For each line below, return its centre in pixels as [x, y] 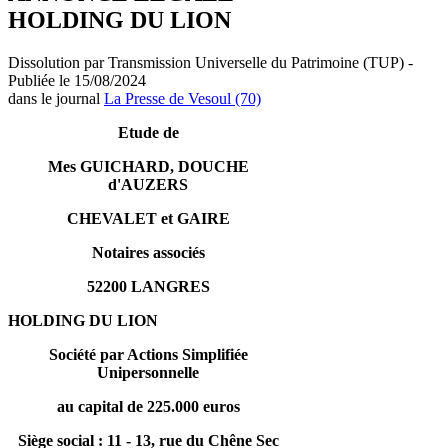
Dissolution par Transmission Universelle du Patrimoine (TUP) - [210, 62]
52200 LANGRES [148, 286]
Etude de [148, 132]
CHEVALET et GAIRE [148, 218]
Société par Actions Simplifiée [148, 354]
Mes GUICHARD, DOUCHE [148, 166]
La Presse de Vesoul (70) [182, 98]
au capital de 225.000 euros [148, 406]
